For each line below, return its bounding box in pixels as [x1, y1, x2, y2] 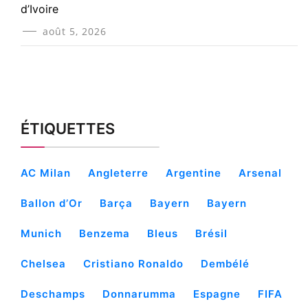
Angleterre [88, 166, 148, 180]
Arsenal [239, 166, 282, 180]
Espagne [193, 287, 241, 301]
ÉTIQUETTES [21, 120, 115, 138]
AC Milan [21, 166, 71, 180]
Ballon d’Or [21, 197, 82, 210]
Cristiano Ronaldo [83, 257, 184, 271]
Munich [21, 227, 62, 241]
